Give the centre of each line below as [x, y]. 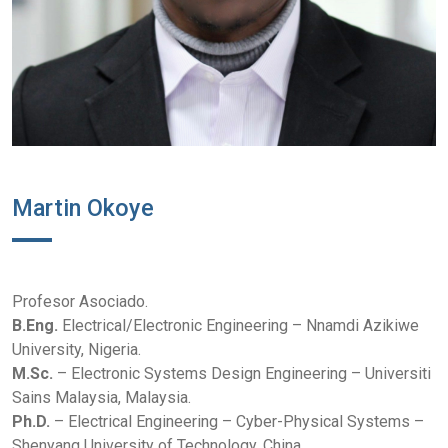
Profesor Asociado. [80, 302]
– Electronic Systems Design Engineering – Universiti [242, 374]
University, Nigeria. [76, 350]
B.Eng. [37, 326]
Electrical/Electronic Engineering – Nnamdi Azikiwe [240, 326]
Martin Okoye [83, 208]
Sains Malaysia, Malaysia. [101, 398]
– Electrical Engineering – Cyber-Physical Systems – [237, 422]
